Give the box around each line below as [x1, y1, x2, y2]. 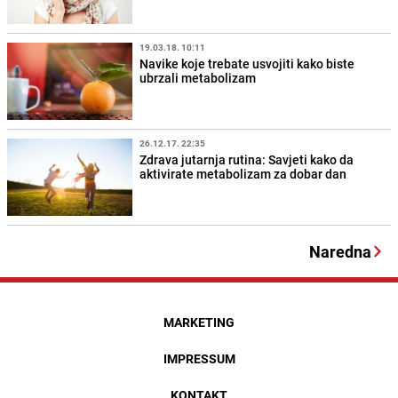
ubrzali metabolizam [139, 69, 257, 87]
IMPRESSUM [163, 350, 235, 368]
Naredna [309, 241, 371, 263]
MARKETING [163, 314, 235, 331]
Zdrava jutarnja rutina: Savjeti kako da [139, 151, 354, 169]
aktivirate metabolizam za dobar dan [139, 165, 347, 183]
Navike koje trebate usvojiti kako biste [139, 55, 355, 73]
